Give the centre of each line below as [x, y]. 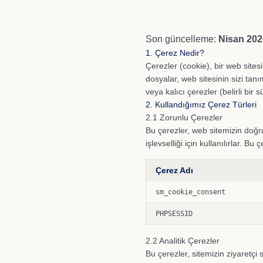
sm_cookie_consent [190, 192]
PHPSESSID [174, 214]
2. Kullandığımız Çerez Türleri [201, 104]
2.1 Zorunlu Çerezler [184, 117]
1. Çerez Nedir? [175, 53]
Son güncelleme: [182, 39]
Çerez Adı [174, 170]
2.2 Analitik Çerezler [183, 241]
